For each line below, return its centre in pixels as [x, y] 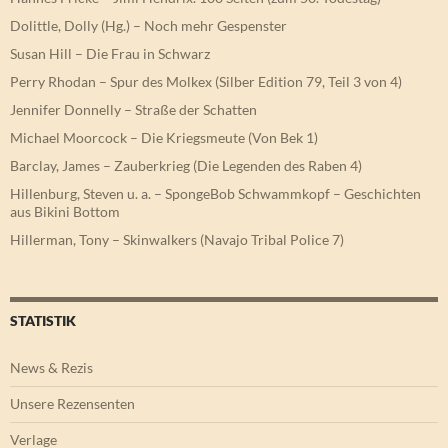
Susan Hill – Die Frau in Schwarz [110, 54]
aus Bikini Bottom [65, 212]
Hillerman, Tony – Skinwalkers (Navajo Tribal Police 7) [177, 240]
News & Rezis [51, 368]
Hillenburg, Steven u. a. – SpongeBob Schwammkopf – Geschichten [215, 194]
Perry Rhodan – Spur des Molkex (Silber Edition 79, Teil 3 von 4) [206, 82]
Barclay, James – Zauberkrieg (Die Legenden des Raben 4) [186, 166]
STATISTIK [43, 321]
